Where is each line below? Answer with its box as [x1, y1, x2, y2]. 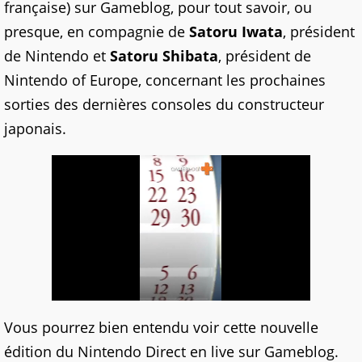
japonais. [4, 119, 66, 139]
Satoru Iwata [189, 22, 283, 42]
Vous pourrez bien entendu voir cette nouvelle [4, 318, 318, 338]
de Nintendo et [4, 46, 110, 66]
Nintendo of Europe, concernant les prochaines [4, 70, 326, 90]
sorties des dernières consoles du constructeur [4, 95, 324, 115]
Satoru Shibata [110, 46, 218, 66]
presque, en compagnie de [4, 22, 189, 42]
